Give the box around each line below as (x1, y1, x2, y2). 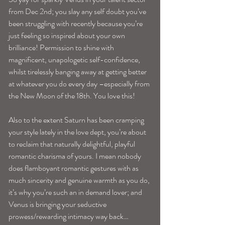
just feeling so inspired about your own (9, 29, 127, 41)
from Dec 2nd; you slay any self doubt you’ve (9, 5, 148, 17)
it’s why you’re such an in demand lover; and (9, 186, 144, 198)
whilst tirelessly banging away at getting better (9, 65, 148, 77)
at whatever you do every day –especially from (9, 77, 151, 89)
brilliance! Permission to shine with (9, 41, 116, 53)
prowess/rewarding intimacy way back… (9, 210, 129, 222)
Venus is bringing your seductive (9, 198, 108, 210)
